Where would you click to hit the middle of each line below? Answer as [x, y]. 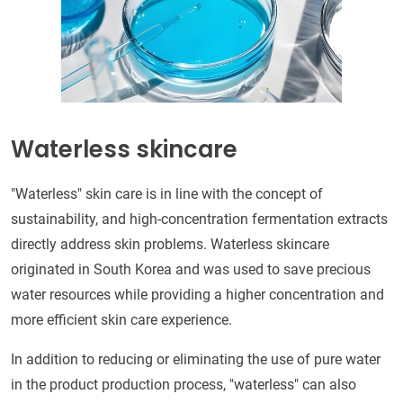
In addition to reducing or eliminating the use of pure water [196, 359]
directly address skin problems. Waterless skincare [170, 244]
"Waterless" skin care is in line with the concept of [167, 193]
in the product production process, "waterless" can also [184, 384]
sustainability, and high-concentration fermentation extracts [199, 219]
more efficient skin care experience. [121, 319]
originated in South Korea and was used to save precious [191, 269]
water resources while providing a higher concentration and [197, 294]
